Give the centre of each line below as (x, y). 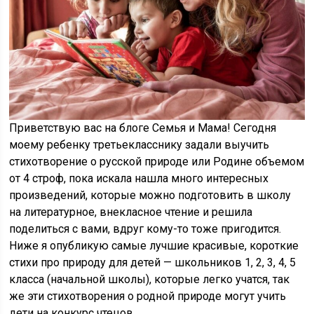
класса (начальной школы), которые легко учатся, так (150, 279)
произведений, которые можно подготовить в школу (150, 195)
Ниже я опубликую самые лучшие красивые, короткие (154, 245)
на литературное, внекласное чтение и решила (131, 212)
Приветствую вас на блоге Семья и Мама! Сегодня (143, 128)
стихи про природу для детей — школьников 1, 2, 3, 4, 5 (153, 262)
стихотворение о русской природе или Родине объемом (157, 161)
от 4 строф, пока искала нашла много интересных (139, 178)
